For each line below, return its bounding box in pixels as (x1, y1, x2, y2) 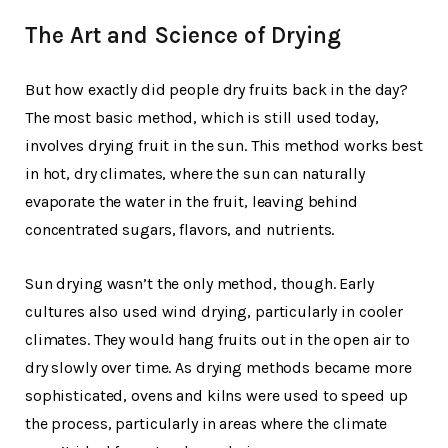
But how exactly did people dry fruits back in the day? (25, 80, 409, 100)
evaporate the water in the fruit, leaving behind (25, 192, 358, 212)
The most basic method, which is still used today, (25, 108, 379, 128)
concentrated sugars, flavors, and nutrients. (25, 220, 335, 240)
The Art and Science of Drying (25, 22, 341, 50)
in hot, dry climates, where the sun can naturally (25, 164, 365, 184)
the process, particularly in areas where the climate (25, 414, 388, 434)
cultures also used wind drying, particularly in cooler (25, 302, 404, 322)
